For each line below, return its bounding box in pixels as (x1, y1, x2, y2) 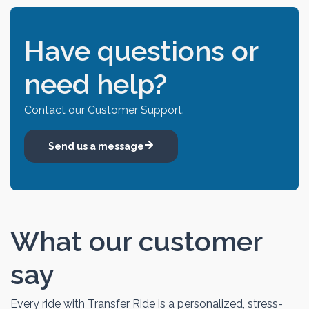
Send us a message (48, 140, 144, 152)
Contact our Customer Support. (24, 103, 184, 117)
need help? (24, 68, 167, 101)
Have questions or (24, 34, 258, 68)
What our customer (10, 224, 262, 257)
